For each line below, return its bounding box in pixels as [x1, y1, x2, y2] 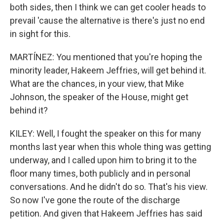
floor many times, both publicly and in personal [10, 168, 190, 179]
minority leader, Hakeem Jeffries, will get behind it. [10, 65, 206, 75]
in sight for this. [10, 29, 71, 39]
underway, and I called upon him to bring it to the [10, 155, 197, 165]
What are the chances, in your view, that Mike [10, 78, 184, 89]
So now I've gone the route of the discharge [10, 195, 180, 205]
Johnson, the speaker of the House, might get [10, 92, 188, 102]
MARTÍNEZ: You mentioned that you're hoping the [10, 52, 202, 62]
